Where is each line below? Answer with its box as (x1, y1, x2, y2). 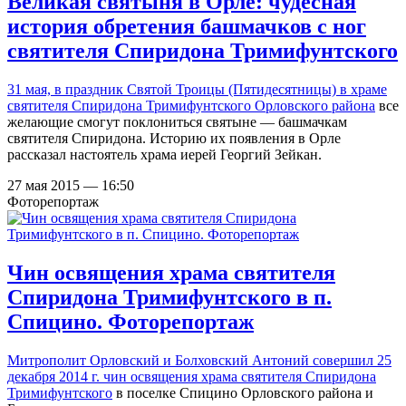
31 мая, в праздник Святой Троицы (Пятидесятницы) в (7, 82, 351, 98)
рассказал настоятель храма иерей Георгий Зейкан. (7, 147, 322, 163)
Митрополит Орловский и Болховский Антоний (7, 353, 313, 369)
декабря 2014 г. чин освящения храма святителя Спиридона (7, 369, 376, 385)
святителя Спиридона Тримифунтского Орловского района (7, 98, 375, 114)
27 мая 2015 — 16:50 (7, 178, 134, 194)
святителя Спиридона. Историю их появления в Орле (7, 130, 341, 147)
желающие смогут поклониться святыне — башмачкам (7, 114, 347, 130)
